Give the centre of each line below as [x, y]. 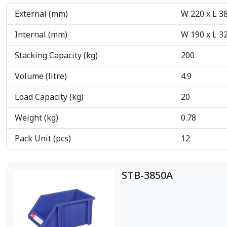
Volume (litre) [41, 77]
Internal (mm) [41, 35]
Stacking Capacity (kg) [56, 56]
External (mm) [41, 14]
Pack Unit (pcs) [43, 139]
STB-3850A [147, 176]
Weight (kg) [36, 118]
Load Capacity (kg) [49, 98]
